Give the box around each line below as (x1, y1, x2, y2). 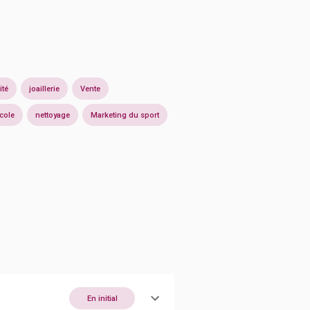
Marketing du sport (91, 110, 159, 120)
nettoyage (35, 110, 70, 120)
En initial (86, 293, 118, 303)
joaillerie (29, 84, 60, 93)
